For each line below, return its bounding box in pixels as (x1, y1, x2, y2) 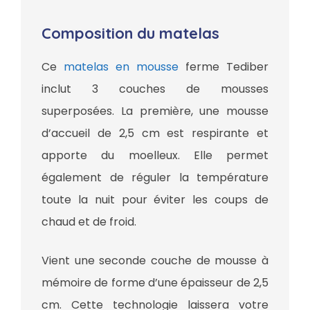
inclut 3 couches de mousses (42, 81, 268, 98)
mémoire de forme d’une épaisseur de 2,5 (42, 275, 268, 291)
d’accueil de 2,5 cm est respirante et (42, 125, 268, 142)
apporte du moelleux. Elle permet (42, 147, 268, 164)
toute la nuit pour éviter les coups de (42, 192, 268, 208)
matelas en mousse (64, 59, 179, 75)
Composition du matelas (42, 24, 228, 44)
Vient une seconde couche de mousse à (42, 253, 268, 269)
